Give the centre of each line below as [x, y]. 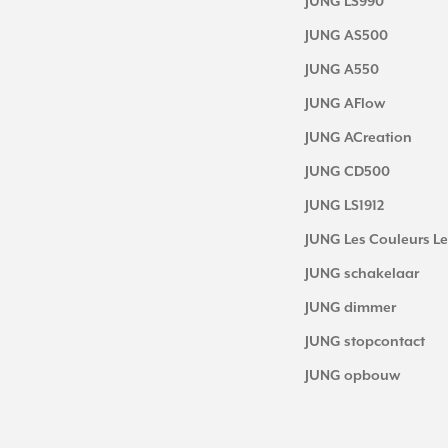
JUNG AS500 [346, 35]
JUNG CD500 [347, 171]
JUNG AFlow [345, 103]
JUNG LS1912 [344, 205]
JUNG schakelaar [362, 273]
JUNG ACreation [358, 137]
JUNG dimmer [350, 307]
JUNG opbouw [352, 375]
